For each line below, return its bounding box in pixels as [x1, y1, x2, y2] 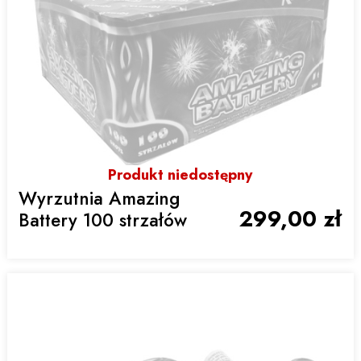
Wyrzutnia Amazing [18, 185, 180, 212]
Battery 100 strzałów [18, 207, 187, 234]
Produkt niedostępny [108, 164, 253, 185]
